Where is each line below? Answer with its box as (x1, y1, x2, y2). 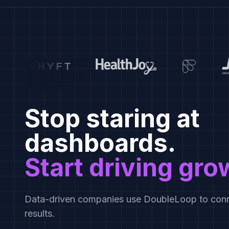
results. (25, 208, 55, 219)
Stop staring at (25, 103, 200, 133)
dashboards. (25, 128, 176, 158)
